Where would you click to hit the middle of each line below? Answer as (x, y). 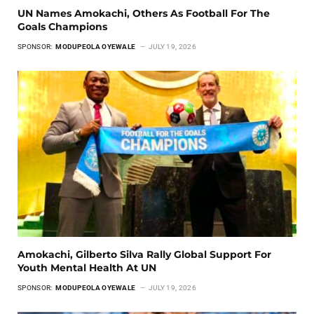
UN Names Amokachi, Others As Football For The (144, 13)
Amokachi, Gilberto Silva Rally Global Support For (144, 254)
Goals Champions (62, 26)
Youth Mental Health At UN (88, 267)
